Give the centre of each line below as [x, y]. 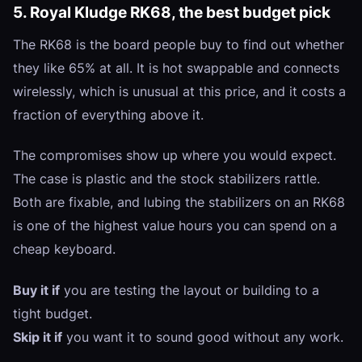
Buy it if [36, 290]
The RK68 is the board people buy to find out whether [179, 44]
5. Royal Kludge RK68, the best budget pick [172, 12]
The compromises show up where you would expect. [175, 156]
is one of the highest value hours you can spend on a [175, 226]
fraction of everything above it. [108, 114]
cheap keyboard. [64, 249]
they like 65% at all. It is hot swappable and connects [176, 67]
